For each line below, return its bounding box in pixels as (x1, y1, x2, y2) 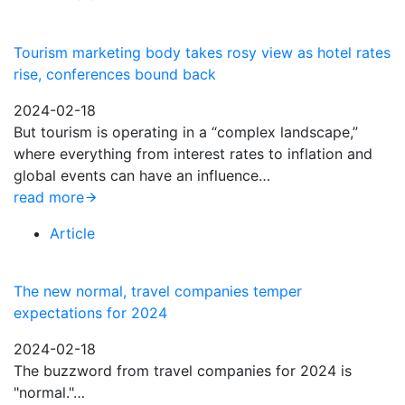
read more (14, 188, 84, 206)
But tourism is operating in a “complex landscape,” (14, 123, 358, 141)
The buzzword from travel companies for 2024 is (14, 362, 352, 380)
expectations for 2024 (14, 304, 167, 322)
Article (50, 224, 95, 242)
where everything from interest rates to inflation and (14, 145, 372, 163)
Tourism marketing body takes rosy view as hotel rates (14, 43, 391, 61)
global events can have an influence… (14, 166, 270, 184)
